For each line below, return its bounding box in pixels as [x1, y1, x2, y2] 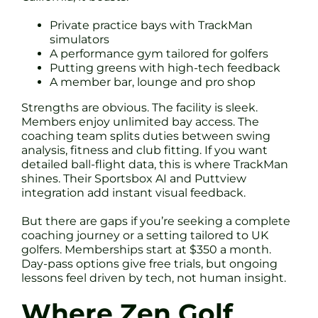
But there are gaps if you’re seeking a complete [21, 214, 290, 228]
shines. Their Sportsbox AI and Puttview [21, 171, 246, 185]
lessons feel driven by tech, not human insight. [21, 270, 286, 285]
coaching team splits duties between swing [21, 128, 270, 143]
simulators [50, 32, 109, 46]
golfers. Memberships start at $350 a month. [21, 242, 271, 256]
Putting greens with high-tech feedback [50, 60, 280, 75]
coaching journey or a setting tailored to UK [21, 228, 268, 242]
